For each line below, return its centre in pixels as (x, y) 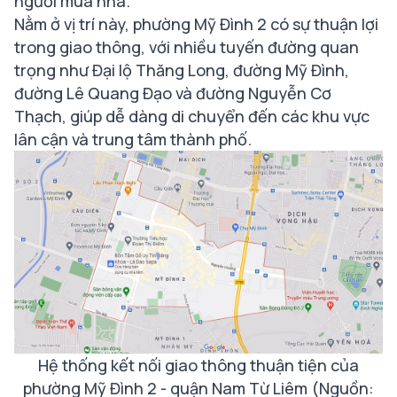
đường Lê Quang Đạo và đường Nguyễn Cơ (173, 93)
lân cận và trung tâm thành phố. (133, 139)
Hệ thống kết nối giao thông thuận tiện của (198, 366)
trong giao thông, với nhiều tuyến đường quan (187, 47)
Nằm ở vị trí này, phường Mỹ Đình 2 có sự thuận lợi (196, 24)
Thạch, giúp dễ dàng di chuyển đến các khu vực (192, 116)
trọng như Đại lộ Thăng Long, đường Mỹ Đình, (182, 70)
